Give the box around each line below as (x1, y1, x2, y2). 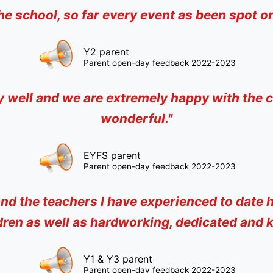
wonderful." (101, 111, 172, 126)
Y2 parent (83, 46, 129, 58)
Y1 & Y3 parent (83, 253, 152, 265)
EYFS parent (83, 149, 141, 161)
